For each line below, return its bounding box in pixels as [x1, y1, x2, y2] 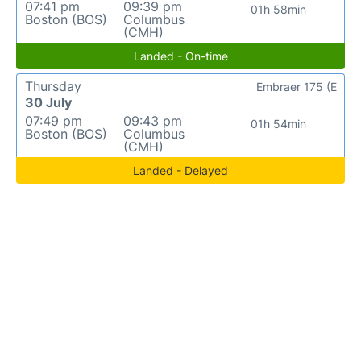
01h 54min [251, 117, 307, 131]
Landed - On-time [133, 49, 228, 63]
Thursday [25, 78, 81, 94]
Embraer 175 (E [256, 80, 337, 93]
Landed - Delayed [133, 164, 228, 177]
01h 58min [251, 2, 307, 16]
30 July [25, 94, 72, 110]
